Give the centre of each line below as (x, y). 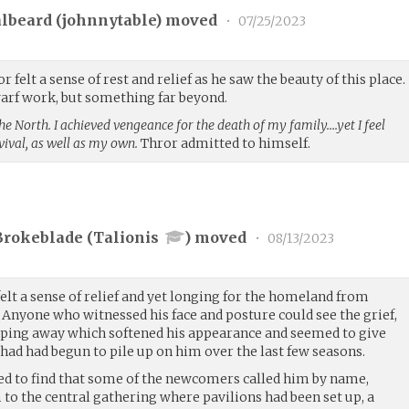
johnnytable (109, 21)
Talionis (126, 238)
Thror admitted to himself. (225, 143)
